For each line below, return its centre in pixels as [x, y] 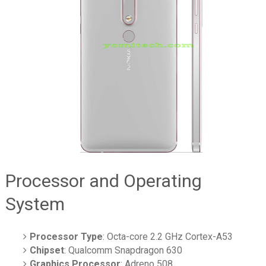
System [35, 204]
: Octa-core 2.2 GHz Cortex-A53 [168, 237]
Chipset [47, 251]
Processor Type [66, 237]
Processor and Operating [103, 181]
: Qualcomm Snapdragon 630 [123, 251]
